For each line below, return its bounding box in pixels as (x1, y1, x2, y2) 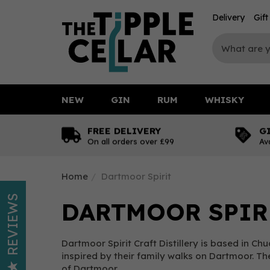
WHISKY (205, 93, 244, 105)
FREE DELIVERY (87, 125, 161, 136)
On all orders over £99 (87, 136, 174, 146)
